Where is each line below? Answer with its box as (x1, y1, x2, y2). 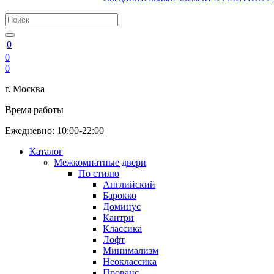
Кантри (103, 212, 134, 223)
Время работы (5, 105, 64, 115)
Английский (103, 179, 155, 190)
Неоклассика (103, 256, 157, 267)
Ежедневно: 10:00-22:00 (5, 125, 104, 136)
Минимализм (103, 245, 158, 256)
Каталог (29, 146, 63, 157)
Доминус (103, 201, 141, 212)
